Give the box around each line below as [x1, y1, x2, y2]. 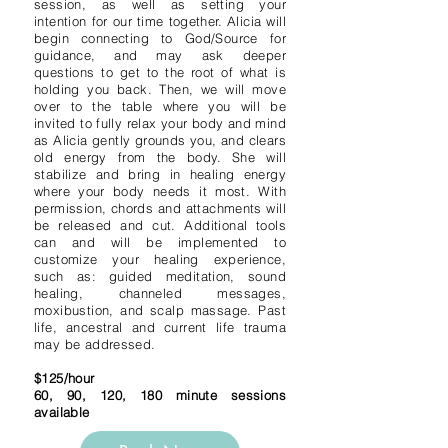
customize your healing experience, [34, 251, 286, 267]
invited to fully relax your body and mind [34, 115, 286, 131]
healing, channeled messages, [34, 285, 286, 301]
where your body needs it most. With [34, 183, 286, 199]
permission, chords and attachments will [34, 200, 286, 216]
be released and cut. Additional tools [34, 217, 286, 233]
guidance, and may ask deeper [34, 47, 286, 63]
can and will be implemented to [34, 234, 286, 250]
